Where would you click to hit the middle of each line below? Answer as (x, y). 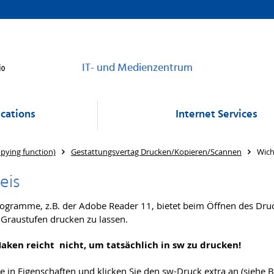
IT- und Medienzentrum (137, 68)
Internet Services (216, 115)
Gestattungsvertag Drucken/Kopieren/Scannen (156, 152)
